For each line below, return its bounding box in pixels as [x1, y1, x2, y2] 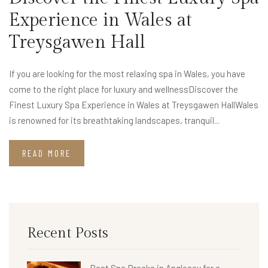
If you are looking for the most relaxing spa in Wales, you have [9, 68, 245, 80]
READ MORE [22, 148, 71, 159]
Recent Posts [27, 225, 108, 242]
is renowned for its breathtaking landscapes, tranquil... [9, 115, 220, 126]
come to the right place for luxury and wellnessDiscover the [9, 84, 238, 95]
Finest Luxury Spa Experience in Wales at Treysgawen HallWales [9, 99, 258, 111]
